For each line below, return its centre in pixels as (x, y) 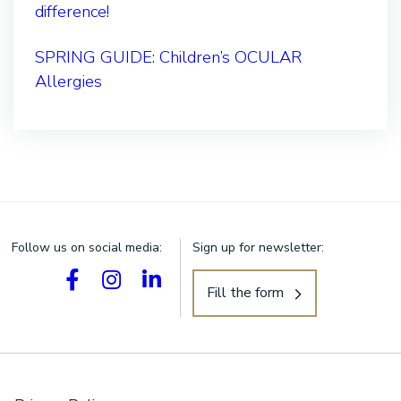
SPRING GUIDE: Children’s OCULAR (168, 57)
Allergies (68, 81)
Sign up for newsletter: (258, 247)
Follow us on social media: (86, 247)
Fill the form (245, 293)
